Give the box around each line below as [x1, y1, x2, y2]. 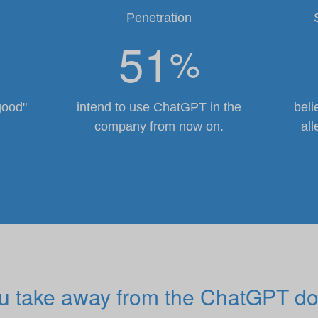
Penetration [126, 11, 192, 26]
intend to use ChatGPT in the [77, 100, 241, 115]
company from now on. [94, 119, 224, 134]
